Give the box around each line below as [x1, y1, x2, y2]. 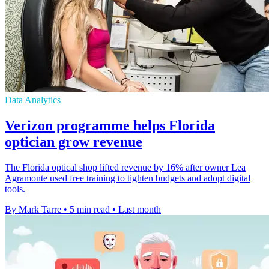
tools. [5, 183, 25, 194]
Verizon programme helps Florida [5, 117, 215, 133]
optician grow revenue [5, 133, 142, 150]
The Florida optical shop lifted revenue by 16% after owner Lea [5, 162, 246, 172]
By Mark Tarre [5, 204, 61, 214]
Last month [118, 204, 161, 214]
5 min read [70, 204, 110, 214]
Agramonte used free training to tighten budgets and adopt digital [5, 172, 250, 183]
